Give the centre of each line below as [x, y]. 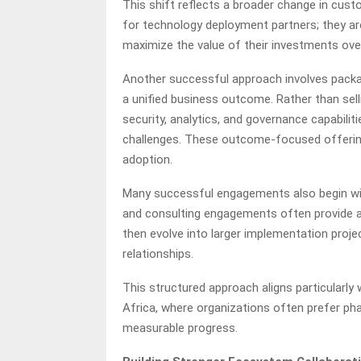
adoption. [147, 159]
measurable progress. [180, 328]
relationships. [158, 253]
